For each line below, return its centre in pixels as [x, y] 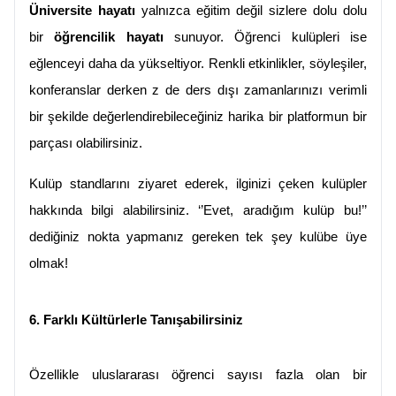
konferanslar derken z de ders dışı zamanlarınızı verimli [198, 91]
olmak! [49, 264]
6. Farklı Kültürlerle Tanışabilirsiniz [136, 320]
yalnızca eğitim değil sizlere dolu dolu [251, 11]
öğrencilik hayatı [109, 38]
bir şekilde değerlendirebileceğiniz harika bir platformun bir [198, 117]
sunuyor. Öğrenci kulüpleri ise [265, 38]
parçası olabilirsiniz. [86, 144]
